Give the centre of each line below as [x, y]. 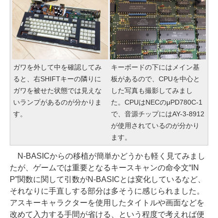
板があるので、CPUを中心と [155, 79]
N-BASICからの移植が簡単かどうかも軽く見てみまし [108, 156]
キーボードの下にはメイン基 [155, 67]
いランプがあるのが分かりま [57, 102]
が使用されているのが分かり [155, 126]
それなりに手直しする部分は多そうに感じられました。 [107, 191]
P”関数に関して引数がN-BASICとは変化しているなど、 [108, 180]
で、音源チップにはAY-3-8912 [158, 114]
